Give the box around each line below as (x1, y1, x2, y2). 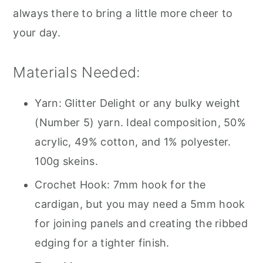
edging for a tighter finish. (35, 237, 170, 249)
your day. (13, 26, 61, 39)
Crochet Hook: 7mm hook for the (35, 178, 206, 191)
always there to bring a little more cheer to (13, 7, 233, 20)
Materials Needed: (13, 63, 141, 82)
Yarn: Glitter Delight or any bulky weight (35, 97, 241, 110)
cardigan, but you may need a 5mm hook (35, 198, 245, 211)
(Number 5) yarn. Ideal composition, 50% (35, 116, 247, 129)
